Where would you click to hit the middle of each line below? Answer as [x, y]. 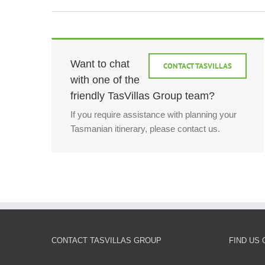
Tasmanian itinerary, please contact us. [145, 129]
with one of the [105, 80]
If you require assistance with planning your [153, 115]
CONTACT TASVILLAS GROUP [106, 241]
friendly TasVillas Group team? [143, 96]
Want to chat [100, 64]
